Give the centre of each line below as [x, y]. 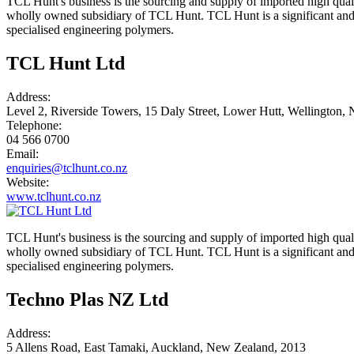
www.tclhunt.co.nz [54, 196]
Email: [23, 153]
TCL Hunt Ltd [66, 63]
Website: [28, 182]
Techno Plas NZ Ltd [87, 299]
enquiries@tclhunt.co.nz [67, 168]
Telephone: [34, 125]
